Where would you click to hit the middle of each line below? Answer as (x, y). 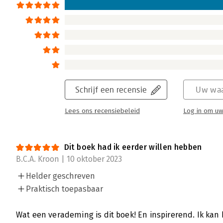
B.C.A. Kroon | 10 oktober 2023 (69, 159)
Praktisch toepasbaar (64, 189)
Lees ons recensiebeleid (102, 111)
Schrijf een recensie (111, 90)
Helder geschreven (60, 176)
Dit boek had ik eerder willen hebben (133, 147)
